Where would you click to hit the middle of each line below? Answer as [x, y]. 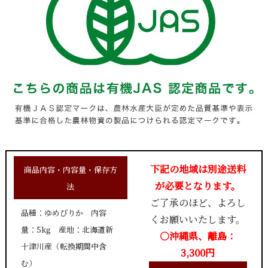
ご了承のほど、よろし [198, 202]
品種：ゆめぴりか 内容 [63, 212]
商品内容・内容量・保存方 [70, 169]
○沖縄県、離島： [198, 236]
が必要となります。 [198, 185]
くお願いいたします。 [198, 219]
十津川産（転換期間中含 [63, 246]
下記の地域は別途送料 [198, 169]
